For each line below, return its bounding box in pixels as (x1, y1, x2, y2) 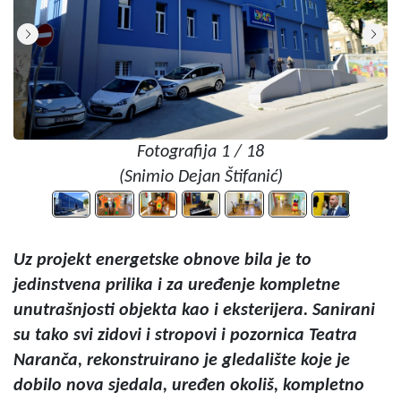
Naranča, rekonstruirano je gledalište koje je (13, 352, 350, 370)
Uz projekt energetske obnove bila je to (13, 252, 311, 269)
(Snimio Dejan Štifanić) (118, 167, 283, 186)
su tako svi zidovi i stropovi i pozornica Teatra (13, 327, 357, 345)
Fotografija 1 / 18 (137, 142, 264, 161)
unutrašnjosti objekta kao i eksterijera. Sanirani (13, 302, 375, 320)
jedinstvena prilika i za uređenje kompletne (13, 277, 340, 294)
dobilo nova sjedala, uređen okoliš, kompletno (13, 377, 364, 395)
